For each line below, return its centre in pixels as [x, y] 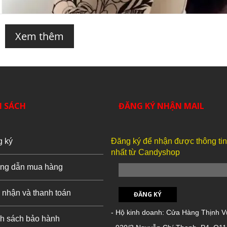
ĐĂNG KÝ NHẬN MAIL [161, 106]
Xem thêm [39, 36]
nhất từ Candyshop [145, 152]
